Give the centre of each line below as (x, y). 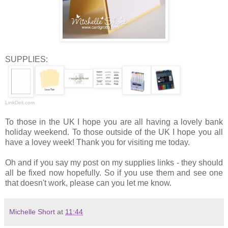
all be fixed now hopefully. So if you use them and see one (114, 173)
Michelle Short (32, 212)
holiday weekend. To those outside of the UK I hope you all (114, 132)
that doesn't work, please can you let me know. (88, 183)
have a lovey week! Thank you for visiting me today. (97, 142)
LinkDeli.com (20, 103)
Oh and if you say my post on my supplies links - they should (114, 163)
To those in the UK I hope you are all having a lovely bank (114, 122)
